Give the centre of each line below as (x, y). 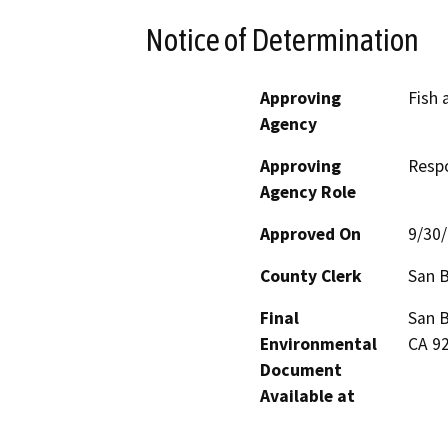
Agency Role (308, 191)
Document (301, 369)
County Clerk (311, 275)
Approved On (310, 233)
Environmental (318, 343)
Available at (307, 395)
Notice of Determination (282, 39)
